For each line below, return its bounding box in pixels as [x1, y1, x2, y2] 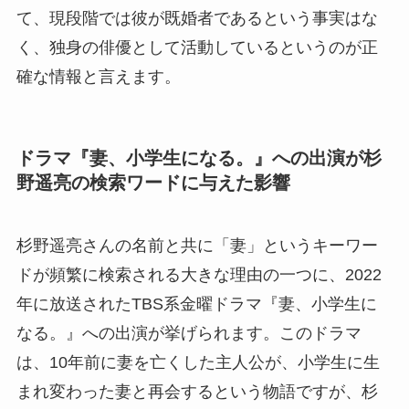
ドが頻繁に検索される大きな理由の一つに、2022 [16, 265, 382, 284]
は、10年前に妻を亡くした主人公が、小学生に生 [16, 352, 380, 372]
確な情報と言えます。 [16, 68, 181, 87]
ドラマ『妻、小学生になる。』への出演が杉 [16, 147, 382, 168]
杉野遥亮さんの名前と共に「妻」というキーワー [16, 236, 378, 255]
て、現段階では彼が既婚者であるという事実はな [16, 9, 378, 28]
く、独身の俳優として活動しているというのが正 [16, 38, 378, 58]
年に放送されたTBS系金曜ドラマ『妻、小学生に [16, 294, 377, 313]
